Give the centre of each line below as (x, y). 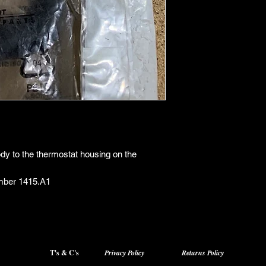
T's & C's (64, 252)
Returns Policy (204, 252)
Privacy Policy (124, 252)
